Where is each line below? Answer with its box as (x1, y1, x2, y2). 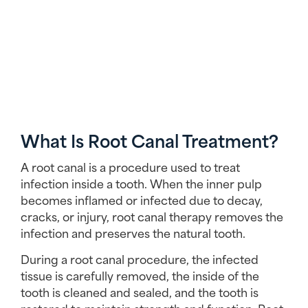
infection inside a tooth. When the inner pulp (21, 173, 262, 192)
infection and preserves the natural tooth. (21, 223, 245, 241)
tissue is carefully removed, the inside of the (21, 266, 259, 285)
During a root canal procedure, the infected (21, 250, 258, 268)
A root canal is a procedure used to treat (21, 157, 240, 175)
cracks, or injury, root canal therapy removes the (21, 206, 283, 225)
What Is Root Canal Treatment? (21, 126, 278, 153)
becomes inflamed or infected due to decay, (21, 190, 263, 208)
